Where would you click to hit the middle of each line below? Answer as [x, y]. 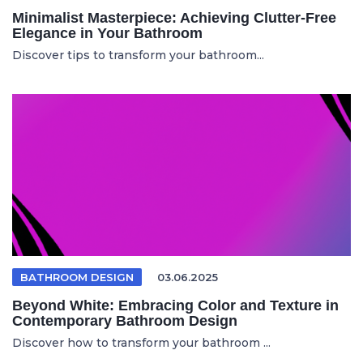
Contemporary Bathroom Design [125, 321]
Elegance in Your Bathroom [107, 33]
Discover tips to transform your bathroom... [138, 55]
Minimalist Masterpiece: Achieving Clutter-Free [174, 18]
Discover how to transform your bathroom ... [141, 343]
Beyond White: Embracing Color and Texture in [175, 305]
